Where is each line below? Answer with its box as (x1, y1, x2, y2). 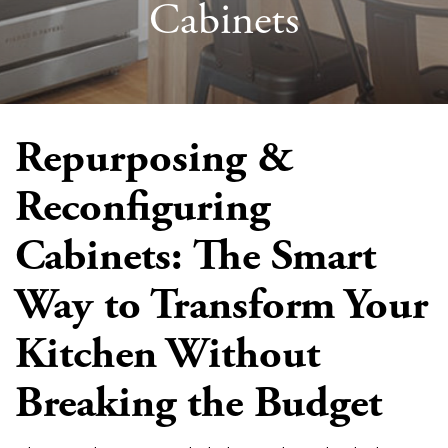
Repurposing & (15, 130, 293, 184)
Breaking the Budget (15, 375, 382, 429)
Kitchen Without (15, 326, 320, 380)
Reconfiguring (15, 179, 270, 233)
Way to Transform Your (15, 277, 428, 331)
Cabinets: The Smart (15, 228, 376, 282)
